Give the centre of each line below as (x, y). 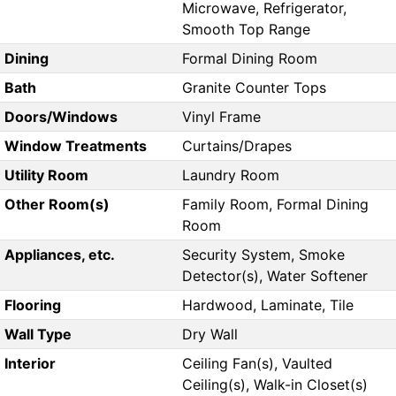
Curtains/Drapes (237, 146)
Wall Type (38, 335)
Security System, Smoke (263, 255)
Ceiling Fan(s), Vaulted (257, 364)
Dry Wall (210, 335)
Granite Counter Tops (254, 88)
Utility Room (46, 175)
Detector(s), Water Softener (275, 276)
